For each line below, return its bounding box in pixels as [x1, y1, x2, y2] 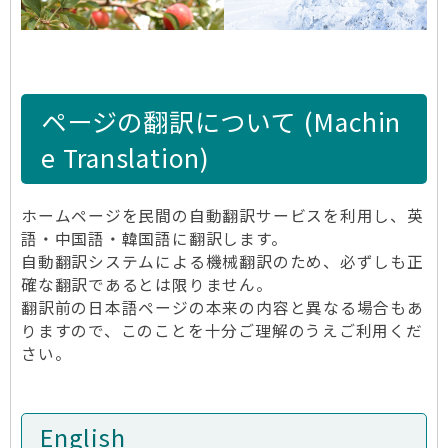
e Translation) [41, 139, 210, 176]
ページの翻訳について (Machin [41, 103, 402, 140]
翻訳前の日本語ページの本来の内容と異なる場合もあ [21, 296, 424, 320]
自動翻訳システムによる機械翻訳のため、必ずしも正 [21, 250, 424, 274]
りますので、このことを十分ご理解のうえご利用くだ [21, 319, 423, 343]
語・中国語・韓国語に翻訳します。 [21, 227, 288, 251]
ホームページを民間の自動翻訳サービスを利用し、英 [21, 204, 424, 228]
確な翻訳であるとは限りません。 [21, 273, 273, 297]
